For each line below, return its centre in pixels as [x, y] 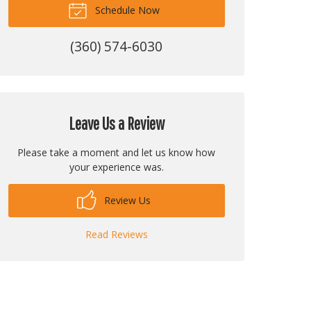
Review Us [126, 201]
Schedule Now [126, 10]
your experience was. [116, 167]
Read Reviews [116, 235]
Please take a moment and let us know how [117, 153]
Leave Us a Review [116, 124]
